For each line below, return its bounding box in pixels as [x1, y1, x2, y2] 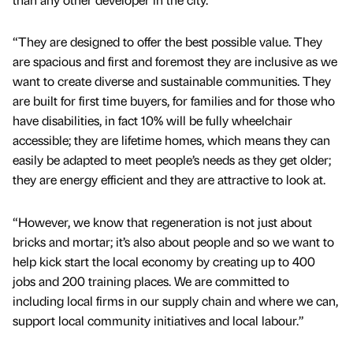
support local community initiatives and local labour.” [13, 311, 304, 329]
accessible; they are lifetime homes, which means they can [13, 132, 330, 149]
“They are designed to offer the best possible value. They [13, 33, 322, 50]
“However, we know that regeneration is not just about [13, 213, 312, 230]
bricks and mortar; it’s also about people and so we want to [13, 232, 334, 250]
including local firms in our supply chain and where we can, [13, 292, 338, 309]
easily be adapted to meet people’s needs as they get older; [13, 151, 331, 169]
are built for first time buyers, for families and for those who [13, 92, 335, 110]
